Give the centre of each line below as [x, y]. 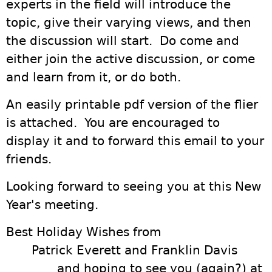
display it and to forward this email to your [135, 141]
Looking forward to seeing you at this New [134, 186]
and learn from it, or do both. [93, 77]
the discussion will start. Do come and [123, 41]
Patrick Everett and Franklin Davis [122, 250]
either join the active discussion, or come [131, 59]
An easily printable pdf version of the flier [132, 104]
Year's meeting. [52, 205]
